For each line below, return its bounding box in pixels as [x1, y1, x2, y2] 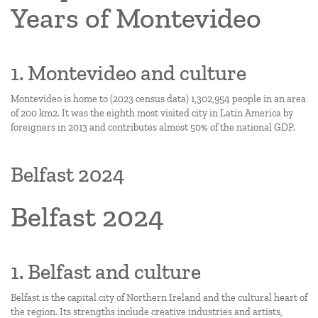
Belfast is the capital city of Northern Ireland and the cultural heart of [11, 292, 307, 304]
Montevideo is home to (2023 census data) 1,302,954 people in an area [11, 93, 306, 105]
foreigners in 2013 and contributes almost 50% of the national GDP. [11, 121, 295, 133]
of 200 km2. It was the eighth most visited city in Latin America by [11, 107, 293, 119]
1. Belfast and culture [11, 259, 201, 285]
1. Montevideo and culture [11, 60, 246, 86]
